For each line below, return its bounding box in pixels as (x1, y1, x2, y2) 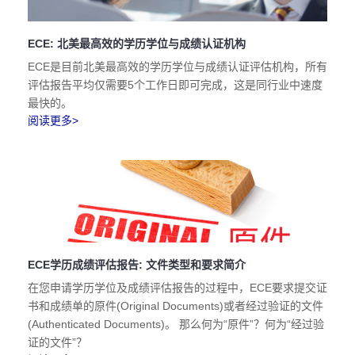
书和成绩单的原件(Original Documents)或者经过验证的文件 (28, 300, 323, 312)
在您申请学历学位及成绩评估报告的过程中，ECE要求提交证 (28, 281, 327, 294)
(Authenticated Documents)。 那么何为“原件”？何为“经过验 (28, 318, 324, 330)
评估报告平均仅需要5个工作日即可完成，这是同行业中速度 (28, 78, 323, 91)
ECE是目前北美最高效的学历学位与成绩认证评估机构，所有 (28, 60, 327, 73)
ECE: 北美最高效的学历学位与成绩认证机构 (28, 37, 246, 50)
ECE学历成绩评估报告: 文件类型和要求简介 (28, 258, 246, 271)
